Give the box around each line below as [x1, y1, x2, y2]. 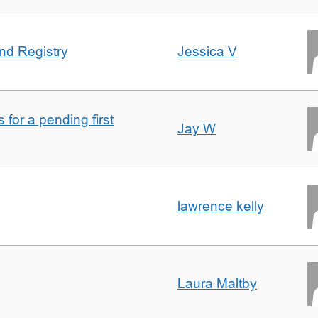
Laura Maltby [177, 276, 257, 291]
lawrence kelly [177, 199, 264, 214]
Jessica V [177, 44, 237, 59]
